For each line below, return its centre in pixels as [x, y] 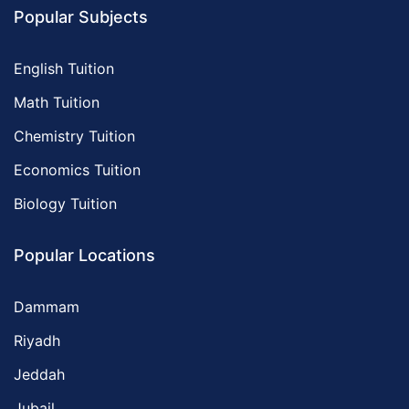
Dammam [47, 306]
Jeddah [39, 374]
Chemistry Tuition [74, 136]
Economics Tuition [77, 169]
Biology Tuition [65, 203]
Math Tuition [57, 102]
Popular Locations [84, 255]
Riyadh [37, 340]
